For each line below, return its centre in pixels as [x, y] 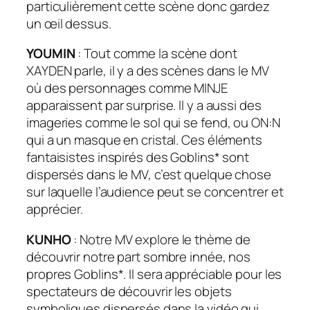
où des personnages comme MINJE [127, 88]
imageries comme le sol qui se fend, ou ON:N [153, 123]
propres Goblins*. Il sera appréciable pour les [154, 274]
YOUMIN [52, 54]
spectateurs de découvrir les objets [129, 291]
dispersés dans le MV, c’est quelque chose [149, 175]
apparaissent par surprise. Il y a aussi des [144, 106]
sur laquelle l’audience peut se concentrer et [155, 192]
